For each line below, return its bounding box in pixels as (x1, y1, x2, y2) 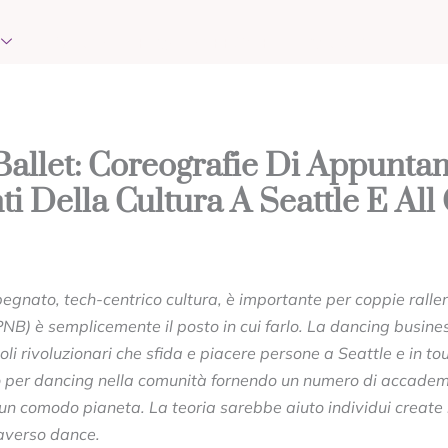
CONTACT (301, 33, 373, 53)
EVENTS (47, 33, 107, 53)
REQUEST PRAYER (136, 33, 272, 53)
